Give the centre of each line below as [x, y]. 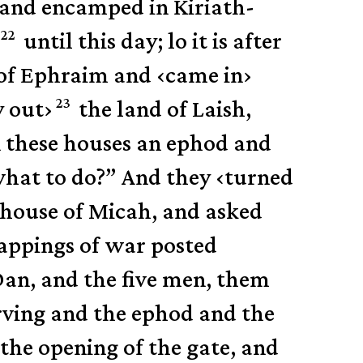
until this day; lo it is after [150, 41]
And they [169, 177]
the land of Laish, [162, 109]
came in [205, 75]
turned [259, 177]
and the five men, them [156, 279]
